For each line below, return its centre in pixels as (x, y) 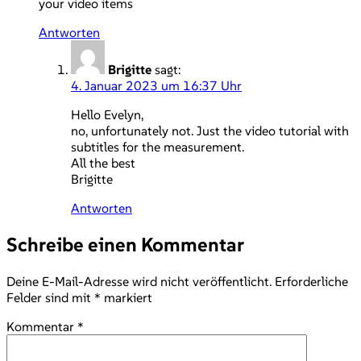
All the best (103, 162)
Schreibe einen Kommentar (125, 244)
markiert (127, 297)
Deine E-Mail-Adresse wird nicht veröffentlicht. (139, 281)
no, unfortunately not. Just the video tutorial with (210, 130)
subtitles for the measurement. (158, 146)
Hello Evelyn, (107, 114)
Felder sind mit (50, 297)
